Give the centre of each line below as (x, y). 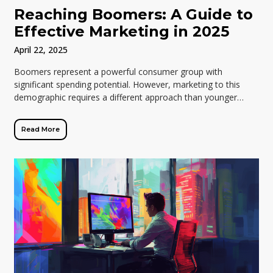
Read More (41, 129)
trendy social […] (47, 123)
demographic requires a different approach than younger (126, 97)
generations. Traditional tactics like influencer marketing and (133, 110)
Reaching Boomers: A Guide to (134, 15)
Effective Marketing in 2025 (122, 32)
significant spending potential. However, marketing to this (127, 85)
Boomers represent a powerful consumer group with (119, 72)
